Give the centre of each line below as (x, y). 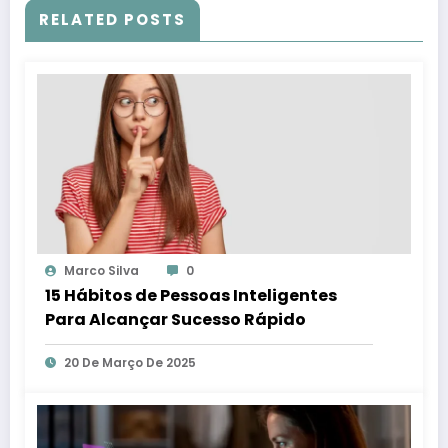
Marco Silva (101, 270)
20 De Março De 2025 (130, 362)
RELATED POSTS (112, 19)
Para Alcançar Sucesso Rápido (175, 319)
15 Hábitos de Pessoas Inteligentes (191, 295)
